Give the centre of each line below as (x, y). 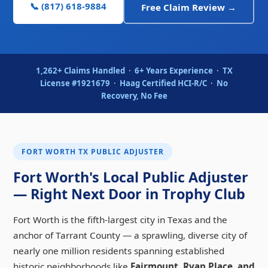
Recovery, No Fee (134, 95)
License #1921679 (75, 83)
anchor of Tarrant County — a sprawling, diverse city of (130, 235)
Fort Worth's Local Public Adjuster (131, 177)
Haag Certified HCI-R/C (163, 83)
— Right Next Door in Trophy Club (129, 194)
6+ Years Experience (173, 70)
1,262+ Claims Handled (80, 70)
